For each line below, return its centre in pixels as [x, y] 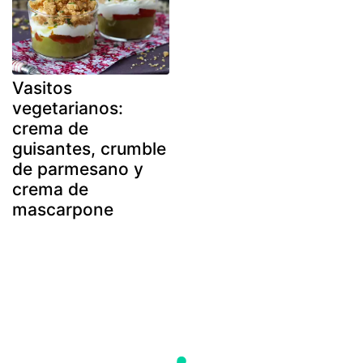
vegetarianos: [68, 109]
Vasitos [42, 88]
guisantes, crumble [89, 149]
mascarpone [63, 210]
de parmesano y [78, 169]
